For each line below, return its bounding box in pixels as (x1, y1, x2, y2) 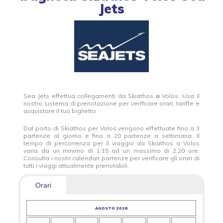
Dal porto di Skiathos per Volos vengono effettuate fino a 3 (23, 124, 200, 132)
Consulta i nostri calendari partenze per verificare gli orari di (23, 154, 200, 162)
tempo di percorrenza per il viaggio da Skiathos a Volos (23, 139, 200, 147)
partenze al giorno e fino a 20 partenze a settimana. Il (23, 132, 200, 140)
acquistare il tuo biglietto (23, 107, 97, 115)
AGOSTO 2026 (95, 206, 128, 211)
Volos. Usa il (159, 92, 200, 100)
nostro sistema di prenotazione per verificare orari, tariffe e (23, 100, 200, 108)
